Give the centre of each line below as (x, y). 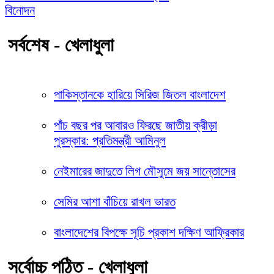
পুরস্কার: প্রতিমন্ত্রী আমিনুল (110, 140)
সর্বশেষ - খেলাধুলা (61, 45)
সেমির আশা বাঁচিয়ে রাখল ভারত (115, 202)
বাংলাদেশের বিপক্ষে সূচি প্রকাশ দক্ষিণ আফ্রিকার (149, 232)
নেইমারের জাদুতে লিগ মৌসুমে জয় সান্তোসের (145, 171)
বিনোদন (20, 10)
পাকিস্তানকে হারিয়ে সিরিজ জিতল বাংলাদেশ (140, 94)
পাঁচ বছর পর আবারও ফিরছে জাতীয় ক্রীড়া (135, 125)
